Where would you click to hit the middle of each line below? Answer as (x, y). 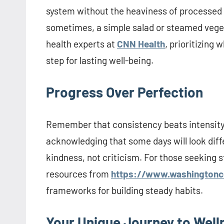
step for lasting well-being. (100, 60)
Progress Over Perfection (124, 92)
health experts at (81, 44)
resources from (78, 174)
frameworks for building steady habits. (124, 190)
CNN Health (141, 44)
